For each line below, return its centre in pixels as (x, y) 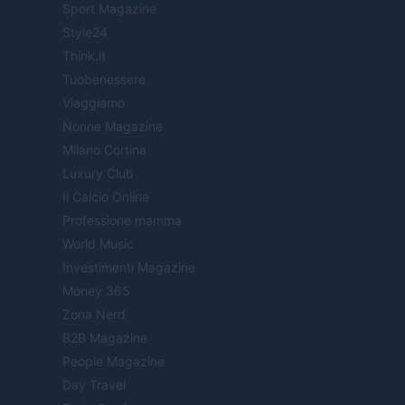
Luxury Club (98, 174)
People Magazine (113, 362)
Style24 (85, 33)
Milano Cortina (104, 150)
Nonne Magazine (113, 127)
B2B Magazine (105, 338)
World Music (98, 244)
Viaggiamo (94, 103)
